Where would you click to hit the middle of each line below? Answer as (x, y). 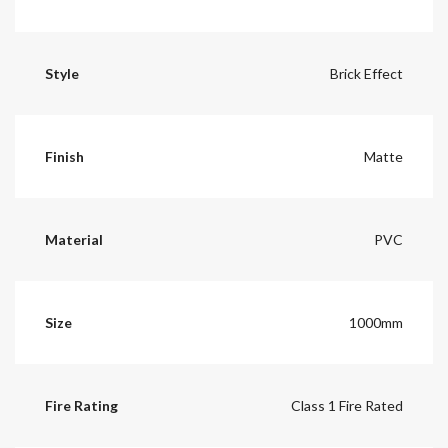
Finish (64, 156)
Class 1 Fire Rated (347, 405)
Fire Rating (81, 405)
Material (74, 239)
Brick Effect (366, 73)
